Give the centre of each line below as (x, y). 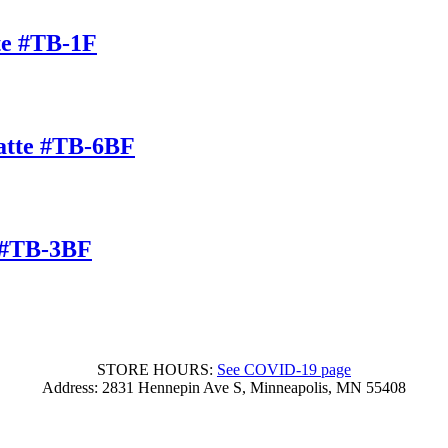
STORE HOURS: (157, 369)
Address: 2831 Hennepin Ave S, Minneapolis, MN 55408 (224, 387)
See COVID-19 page (284, 369)
